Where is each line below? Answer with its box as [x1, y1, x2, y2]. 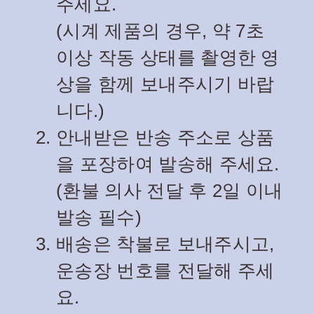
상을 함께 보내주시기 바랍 [56, 74, 275, 95]
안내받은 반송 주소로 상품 [56, 128, 275, 148]
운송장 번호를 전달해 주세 [56, 261, 275, 281]
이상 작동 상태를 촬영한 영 [56, 48, 280, 68]
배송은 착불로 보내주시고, [56, 234, 275, 254]
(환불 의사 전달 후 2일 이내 [56, 181, 283, 201]
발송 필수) [56, 207, 142, 228]
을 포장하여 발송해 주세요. [56, 154, 280, 175]
